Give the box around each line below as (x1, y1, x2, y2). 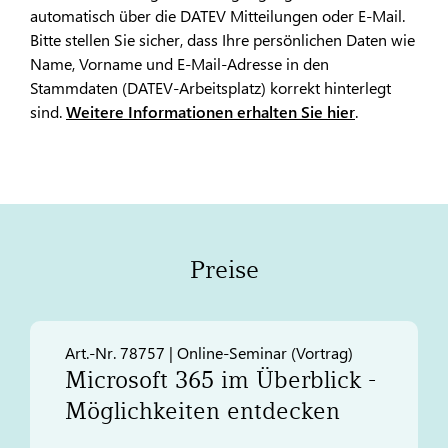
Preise (189, 255, 259, 285)
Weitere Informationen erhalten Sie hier (66, 100, 355, 122)
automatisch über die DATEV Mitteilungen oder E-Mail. (30, 4, 405, 26)
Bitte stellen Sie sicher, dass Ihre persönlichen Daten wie (30, 28, 415, 50)
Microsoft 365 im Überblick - (65, 366, 376, 395)
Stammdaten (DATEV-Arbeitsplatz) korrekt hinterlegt (30, 76, 391, 98)
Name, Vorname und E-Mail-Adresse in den (30, 52, 329, 74)
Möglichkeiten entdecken (65, 397, 340, 426)
